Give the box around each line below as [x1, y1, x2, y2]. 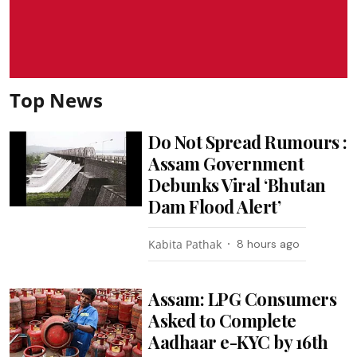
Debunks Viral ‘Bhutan [148, 173, 326, 197]
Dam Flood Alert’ [148, 194, 281, 218]
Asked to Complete [148, 308, 296, 332]
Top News [10, 87, 103, 113]
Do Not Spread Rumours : [148, 130, 347, 154]
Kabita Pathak [148, 237, 222, 252]
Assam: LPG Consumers [148, 287, 337, 311]
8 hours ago [237, 237, 300, 251]
